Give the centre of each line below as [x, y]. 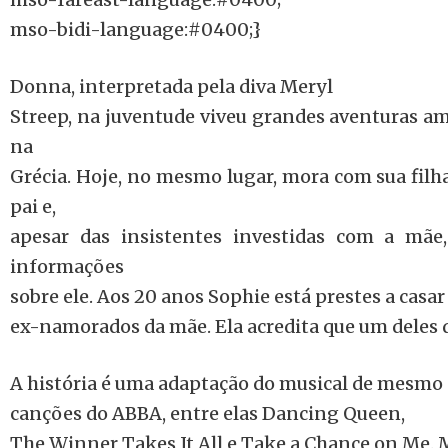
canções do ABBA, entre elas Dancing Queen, [207, 413]
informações [67, 266]
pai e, [33, 206]
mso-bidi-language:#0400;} [135, 29]
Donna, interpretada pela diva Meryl [171, 86]
